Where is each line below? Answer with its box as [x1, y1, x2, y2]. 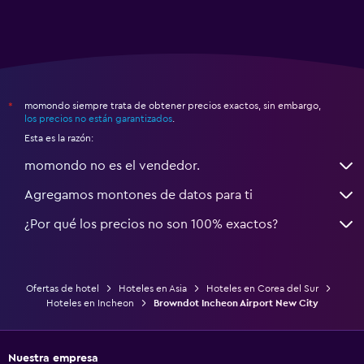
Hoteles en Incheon [45, 297, 134, 308]
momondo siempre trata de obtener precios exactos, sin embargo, [24, 100, 321, 110]
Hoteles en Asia [119, 283, 187, 293]
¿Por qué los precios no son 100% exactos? [24, 217, 278, 231]
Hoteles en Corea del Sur [206, 283, 318, 293]
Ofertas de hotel [26, 283, 99, 293]
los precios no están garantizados [24, 113, 172, 123]
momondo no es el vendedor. [24, 158, 200, 172]
